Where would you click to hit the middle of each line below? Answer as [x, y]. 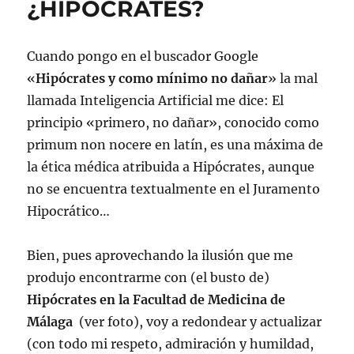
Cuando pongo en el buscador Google [143, 56]
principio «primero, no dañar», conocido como [173, 123]
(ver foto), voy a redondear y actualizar [198, 322]
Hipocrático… [69, 211]
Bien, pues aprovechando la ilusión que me [160, 256]
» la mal [293, 79]
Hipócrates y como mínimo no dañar [152, 79]
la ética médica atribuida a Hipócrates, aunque [171, 167]
